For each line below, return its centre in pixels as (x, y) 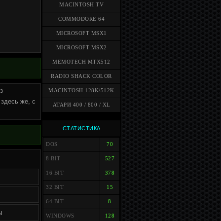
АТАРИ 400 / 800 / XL (81, 105)
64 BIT (55, 202)
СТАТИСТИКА (81, 128)
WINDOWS (60, 216)
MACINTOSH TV (81, 5)
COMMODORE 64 (81, 19)
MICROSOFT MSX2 (81, 48)
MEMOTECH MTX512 (81, 62)
